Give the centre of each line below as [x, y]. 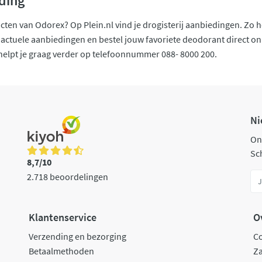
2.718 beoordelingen [68, 176]
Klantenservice [62, 218]
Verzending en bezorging [77, 237]
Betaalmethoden [61, 251]
